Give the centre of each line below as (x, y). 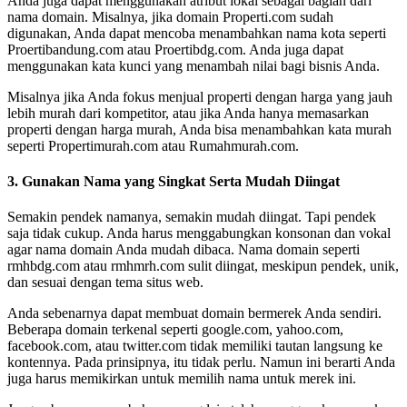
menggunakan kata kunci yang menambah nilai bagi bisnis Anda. (194, 65)
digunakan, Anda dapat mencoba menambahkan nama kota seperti (197, 33)
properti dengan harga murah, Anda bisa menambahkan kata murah (199, 129)
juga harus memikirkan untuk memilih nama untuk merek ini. (182, 379)
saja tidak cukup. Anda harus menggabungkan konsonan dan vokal (199, 233)
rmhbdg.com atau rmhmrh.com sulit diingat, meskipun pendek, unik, (203, 266)
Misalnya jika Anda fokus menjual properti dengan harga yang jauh (200, 96)
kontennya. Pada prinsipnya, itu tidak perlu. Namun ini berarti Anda (201, 362)
